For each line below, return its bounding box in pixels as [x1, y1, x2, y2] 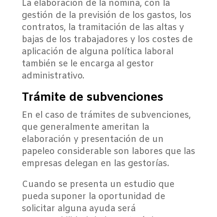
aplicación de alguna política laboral [21, 46, 173, 58]
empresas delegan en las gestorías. [21, 158, 169, 170]
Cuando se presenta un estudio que [21, 179, 174, 190]
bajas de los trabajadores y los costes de [21, 34, 193, 46]
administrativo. [21, 70, 84, 82]
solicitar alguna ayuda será [21, 203, 136, 215]
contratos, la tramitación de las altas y [21, 22, 184, 33]
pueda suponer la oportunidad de [21, 191, 165, 202]
